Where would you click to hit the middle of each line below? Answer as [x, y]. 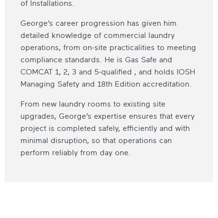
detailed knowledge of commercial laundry [98, 35]
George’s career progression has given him [99, 23]
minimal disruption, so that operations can [96, 140]
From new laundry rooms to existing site [93, 104]
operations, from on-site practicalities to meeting [108, 47]
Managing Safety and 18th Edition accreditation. [106, 84]
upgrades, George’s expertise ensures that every [108, 116]
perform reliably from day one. [76, 153]
